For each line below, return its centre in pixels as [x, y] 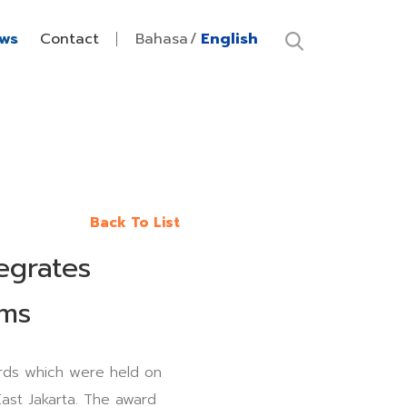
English [229, 39]
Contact [69, 39]
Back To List [135, 223]
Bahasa [162, 39]
